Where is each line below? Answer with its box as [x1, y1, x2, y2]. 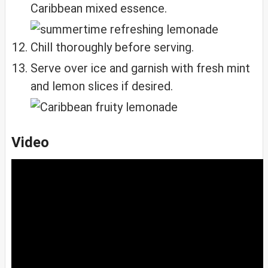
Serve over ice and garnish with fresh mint [31, 61, 250, 76]
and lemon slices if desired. [31, 79, 173, 94]
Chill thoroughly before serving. [31, 40, 194, 55]
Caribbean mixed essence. [31, 1, 167, 16]
